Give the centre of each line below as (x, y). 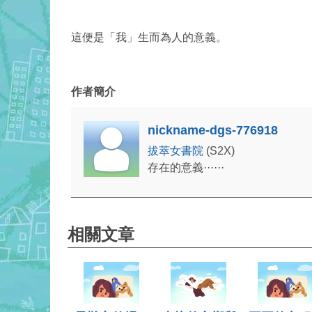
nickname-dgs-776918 (213, 131)
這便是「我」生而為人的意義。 (149, 38)
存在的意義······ (186, 168)
